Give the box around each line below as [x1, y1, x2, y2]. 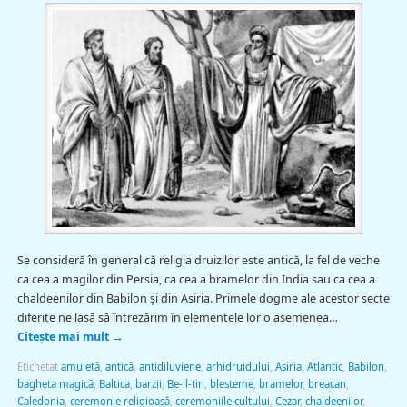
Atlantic [306, 359, 342, 373]
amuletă [60, 359, 100, 373]
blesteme [209, 376, 253, 391]
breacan [307, 376, 346, 391]
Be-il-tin [166, 376, 204, 391]
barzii [134, 376, 162, 391]
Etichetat [16, 359, 61, 373]
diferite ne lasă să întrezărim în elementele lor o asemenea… [16, 310, 338, 326]
